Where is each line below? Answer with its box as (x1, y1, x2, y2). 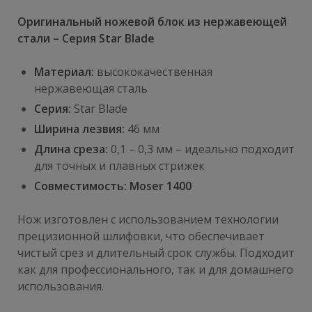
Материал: (34, 64, 94, 80)
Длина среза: (34, 141, 108, 157)
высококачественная (94, 64, 212, 80)
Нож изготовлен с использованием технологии (17, 212, 279, 228)
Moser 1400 (130, 178, 192, 194)
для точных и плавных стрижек (34, 158, 205, 174)
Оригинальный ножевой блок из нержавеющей (17, 14, 287, 30)
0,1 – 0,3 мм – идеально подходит (108, 141, 295, 157)
